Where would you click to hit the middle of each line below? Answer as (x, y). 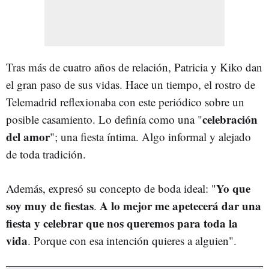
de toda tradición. (46, 154)
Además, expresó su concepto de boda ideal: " (111, 188)
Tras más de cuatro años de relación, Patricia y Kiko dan (134, 67)
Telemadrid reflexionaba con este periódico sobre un (125, 101)
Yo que (233, 188)
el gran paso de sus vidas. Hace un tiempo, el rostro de (131, 84)
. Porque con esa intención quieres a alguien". (132, 240)
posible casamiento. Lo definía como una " (104, 119)
